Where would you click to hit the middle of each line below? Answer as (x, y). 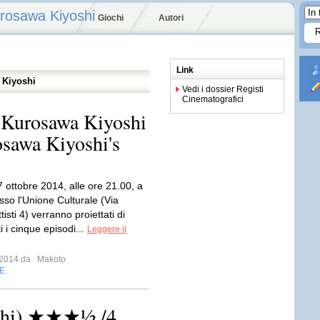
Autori (171, 18)
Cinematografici (213, 99)
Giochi (111, 18)
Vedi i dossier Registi (223, 89)
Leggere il (107, 229)
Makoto (50, 259)
